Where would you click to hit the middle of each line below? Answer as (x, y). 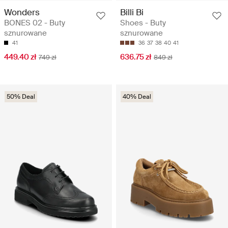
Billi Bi (132, 12)
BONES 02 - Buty (35, 23)
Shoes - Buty (143, 23)
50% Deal (21, 96)
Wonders (22, 12)
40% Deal (137, 96)
